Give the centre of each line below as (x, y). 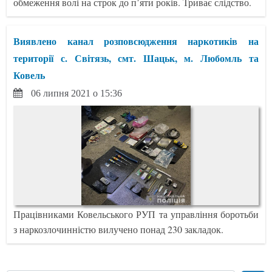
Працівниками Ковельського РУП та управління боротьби (136, 214)
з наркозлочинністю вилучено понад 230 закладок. (119, 229)
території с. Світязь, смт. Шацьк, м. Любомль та (136, 58)
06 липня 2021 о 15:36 (77, 93)
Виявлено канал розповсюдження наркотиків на (136, 41)
